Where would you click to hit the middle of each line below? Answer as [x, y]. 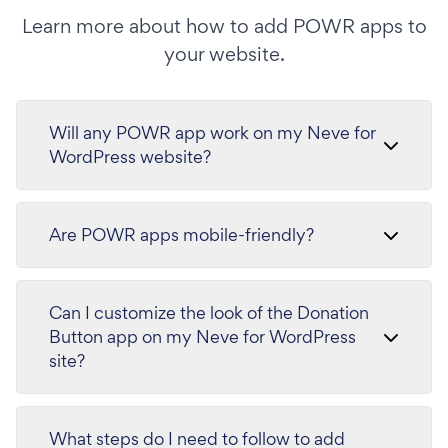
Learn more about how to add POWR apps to [224, 25]
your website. [224, 53]
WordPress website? [130, 156]
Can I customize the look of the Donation [209, 312]
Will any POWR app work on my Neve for [212, 132]
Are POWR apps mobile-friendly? [181, 234]
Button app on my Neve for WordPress [202, 336]
